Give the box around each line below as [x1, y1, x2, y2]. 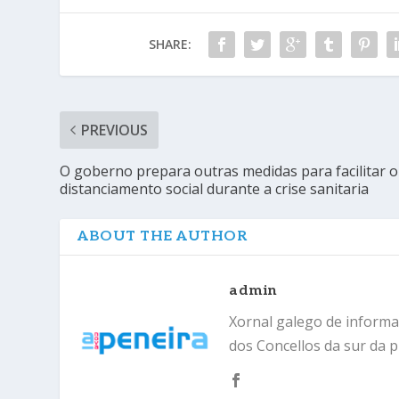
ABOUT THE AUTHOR [77, 227, 248, 245]
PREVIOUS [81, 119, 149, 140]
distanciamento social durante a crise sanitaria [60, 178, 370, 199]
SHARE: [148, 35, 191, 53]
